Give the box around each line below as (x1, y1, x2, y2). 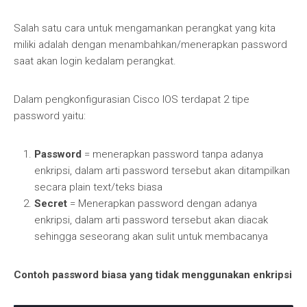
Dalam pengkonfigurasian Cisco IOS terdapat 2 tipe (14, 93, 249, 106)
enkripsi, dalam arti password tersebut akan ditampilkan (34, 164, 290, 177)
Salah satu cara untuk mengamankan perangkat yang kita (14, 22, 275, 35)
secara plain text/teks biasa (34, 181, 162, 194)
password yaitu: (14, 110, 86, 123)
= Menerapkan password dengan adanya (67, 197, 257, 210)
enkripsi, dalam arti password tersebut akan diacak (34, 214, 268, 227)
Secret (34, 197, 67, 210)
